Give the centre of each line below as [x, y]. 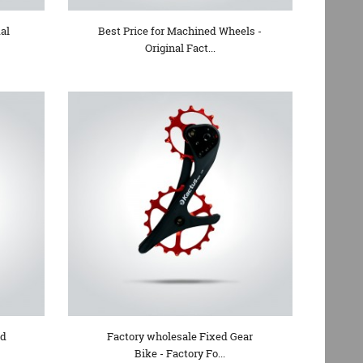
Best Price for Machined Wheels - [180, 30]
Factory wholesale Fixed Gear [180, 336]
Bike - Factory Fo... [180, 353]
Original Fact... [180, 47]
